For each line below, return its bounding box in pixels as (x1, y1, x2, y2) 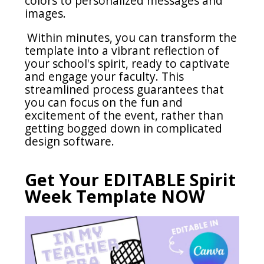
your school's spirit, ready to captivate (25, 55, 230, 72)
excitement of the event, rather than (25, 107, 224, 124)
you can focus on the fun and (25, 94, 183, 111)
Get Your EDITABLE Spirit (25, 167, 236, 191)
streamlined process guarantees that (25, 81, 225, 98)
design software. (25, 133, 115, 150)
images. (25, 5, 67, 22)
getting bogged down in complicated (25, 120, 223, 137)
